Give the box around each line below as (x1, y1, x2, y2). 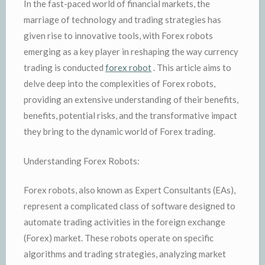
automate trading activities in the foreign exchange (24, 216, 225, 227)
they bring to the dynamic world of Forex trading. (24, 126, 215, 137)
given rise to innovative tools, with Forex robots (24, 30, 213, 41)
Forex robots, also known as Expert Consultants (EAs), (24, 185, 235, 195)
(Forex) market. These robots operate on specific (24, 232, 214, 243)
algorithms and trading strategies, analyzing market (24, 248, 226, 259)
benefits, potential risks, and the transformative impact (24, 110, 237, 121)
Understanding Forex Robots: (24, 155, 140, 166)
